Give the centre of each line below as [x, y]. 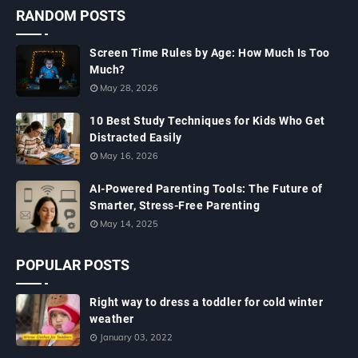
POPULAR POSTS [73, 265]
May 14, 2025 [129, 223]
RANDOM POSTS [71, 15]
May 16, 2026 [129, 155]
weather [112, 318]
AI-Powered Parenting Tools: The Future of [206, 188]
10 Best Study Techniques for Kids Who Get [207, 120]
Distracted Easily [136, 137]
